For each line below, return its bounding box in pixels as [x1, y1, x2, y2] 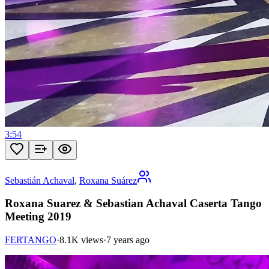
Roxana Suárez [79, 175, 137, 186]
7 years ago [106, 235, 150, 246]
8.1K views [59, 235, 103, 246]
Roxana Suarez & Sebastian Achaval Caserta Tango [5, 197, 262, 210]
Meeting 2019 [5, 210, 71, 223]
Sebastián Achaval [5, 175, 74, 186]
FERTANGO [5, 235, 56, 246]
